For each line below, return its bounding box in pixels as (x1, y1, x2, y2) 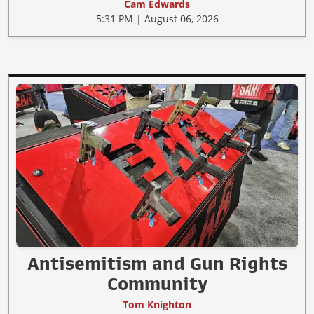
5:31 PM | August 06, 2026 (95, 11, 219, 25)
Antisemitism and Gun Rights (27, 254, 287, 273)
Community (107, 274, 207, 293)
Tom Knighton (123, 297, 191, 311)
